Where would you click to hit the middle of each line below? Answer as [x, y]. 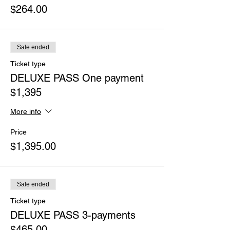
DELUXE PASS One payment [77, 78]
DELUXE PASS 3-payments [73, 215]
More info [26, 112]
